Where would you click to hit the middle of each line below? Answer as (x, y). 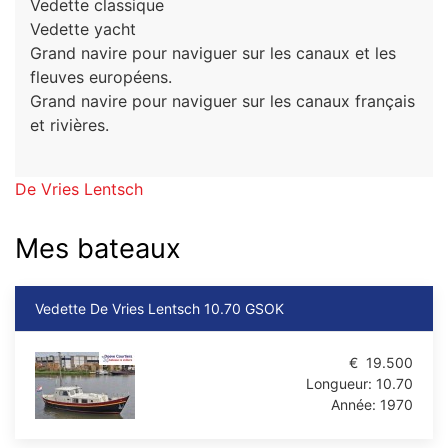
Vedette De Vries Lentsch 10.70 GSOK (159, 308)
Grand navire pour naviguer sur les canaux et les (213, 52)
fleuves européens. (101, 76)
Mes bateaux (98, 248)
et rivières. (69, 124)
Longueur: (339, 383)
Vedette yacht (83, 28)
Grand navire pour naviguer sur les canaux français (222, 100)
